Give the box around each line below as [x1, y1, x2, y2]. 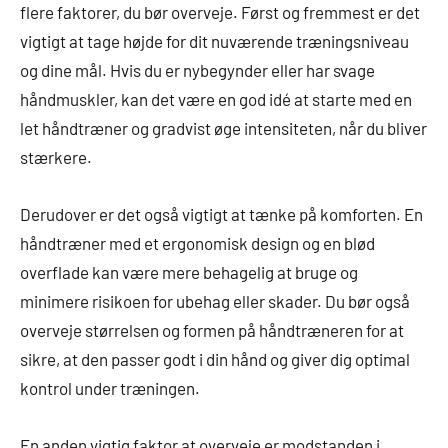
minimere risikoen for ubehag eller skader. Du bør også [20, 290, 410, 311]
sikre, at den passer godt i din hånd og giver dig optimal [20, 348, 410, 369]
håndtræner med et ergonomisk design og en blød [20, 232, 375, 253]
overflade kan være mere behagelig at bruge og [20, 261, 358, 282]
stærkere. [20, 146, 92, 167]
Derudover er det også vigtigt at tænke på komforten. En [20, 203, 423, 224]
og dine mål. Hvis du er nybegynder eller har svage [20, 59, 375, 80]
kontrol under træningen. [20, 377, 200, 398]
